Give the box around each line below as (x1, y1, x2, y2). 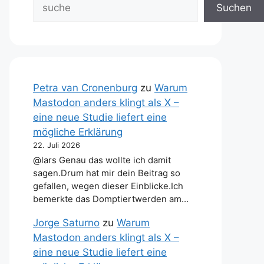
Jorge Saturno (33, 217, 100, 229)
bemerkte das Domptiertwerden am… (33, 194, 189, 205)
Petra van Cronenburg (33, 82, 137, 94)
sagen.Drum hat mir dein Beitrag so (33, 168, 180, 179)
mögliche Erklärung (33, 126, 123, 138)
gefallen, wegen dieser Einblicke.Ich (33, 181, 183, 192)
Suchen (216, 2, 252, 14)
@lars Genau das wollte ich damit (33, 155, 171, 166)
